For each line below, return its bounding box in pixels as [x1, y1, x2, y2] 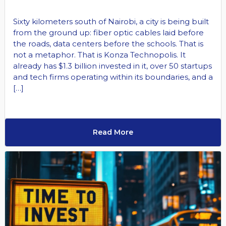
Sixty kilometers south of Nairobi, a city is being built [13, 16, 209, 26]
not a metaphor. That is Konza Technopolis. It [13, 49, 186, 60]
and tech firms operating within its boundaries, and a [13, 72, 213, 82]
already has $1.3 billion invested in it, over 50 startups [13, 61, 212, 71]
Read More [93, 127, 133, 137]
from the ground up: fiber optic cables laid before [13, 27, 204, 37]
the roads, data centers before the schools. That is [13, 38, 203, 48]
